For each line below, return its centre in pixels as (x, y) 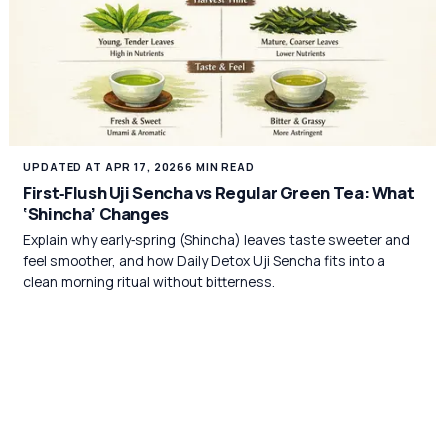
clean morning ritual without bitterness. (149, 281)
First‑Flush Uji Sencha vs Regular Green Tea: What (219, 192)
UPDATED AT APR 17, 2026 (104, 167)
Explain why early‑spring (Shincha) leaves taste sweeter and (217, 239)
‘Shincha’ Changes (96, 213)
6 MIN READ (220, 167)
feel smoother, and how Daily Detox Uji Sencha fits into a (204, 260)
